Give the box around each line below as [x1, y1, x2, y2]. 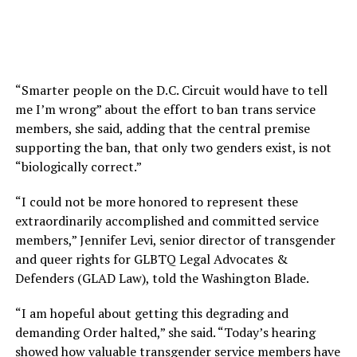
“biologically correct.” [14, 157, 142, 175]
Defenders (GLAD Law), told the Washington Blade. [14, 269, 309, 287]
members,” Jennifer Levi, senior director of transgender [14, 230, 335, 249]
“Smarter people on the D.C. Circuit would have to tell [14, 80, 328, 99]
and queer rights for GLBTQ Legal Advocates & [14, 249, 288, 268]
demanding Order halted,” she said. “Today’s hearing [14, 323, 316, 341]
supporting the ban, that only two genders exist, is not [14, 138, 331, 156]
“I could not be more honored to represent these [14, 192, 298, 210]
